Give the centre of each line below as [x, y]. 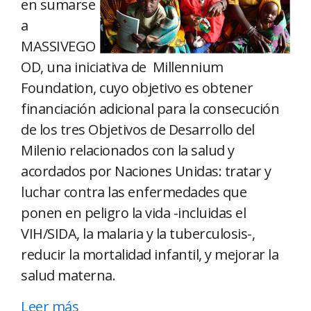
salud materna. [68, 276]
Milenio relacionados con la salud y [128, 151]
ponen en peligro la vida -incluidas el [133, 213]
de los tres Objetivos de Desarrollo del [138, 130]
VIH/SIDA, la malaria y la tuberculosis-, [138, 234]
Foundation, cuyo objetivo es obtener [137, 88]
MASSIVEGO [58, 47]
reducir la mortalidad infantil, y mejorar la [150, 255]
